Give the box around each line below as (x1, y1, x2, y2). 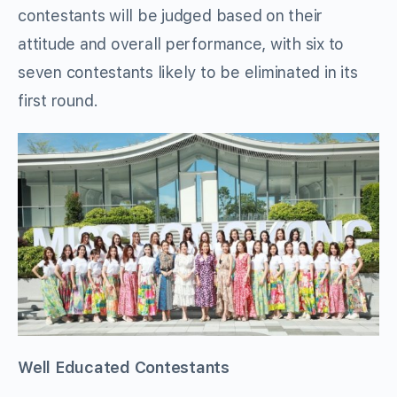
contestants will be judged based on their (18, 5, 323, 25)
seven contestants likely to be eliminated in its (18, 62, 358, 82)
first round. (18, 90, 99, 110)
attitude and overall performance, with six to (18, 34, 345, 53)
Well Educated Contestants (18, 358, 230, 378)
